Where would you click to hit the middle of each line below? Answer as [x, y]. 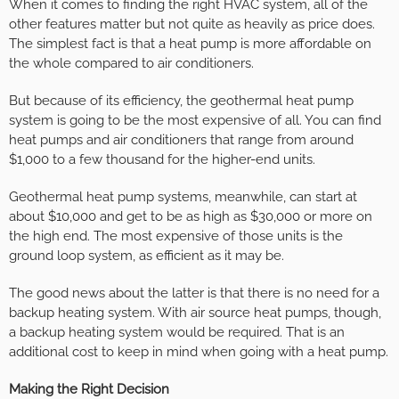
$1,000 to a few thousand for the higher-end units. [162, 160]
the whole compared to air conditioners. [131, 64]
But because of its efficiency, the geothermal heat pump [181, 101]
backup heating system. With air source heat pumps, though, [195, 313]
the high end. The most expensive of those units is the [176, 236]
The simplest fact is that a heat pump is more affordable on [190, 44]
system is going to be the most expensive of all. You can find [195, 121]
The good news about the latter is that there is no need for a [194, 293]
